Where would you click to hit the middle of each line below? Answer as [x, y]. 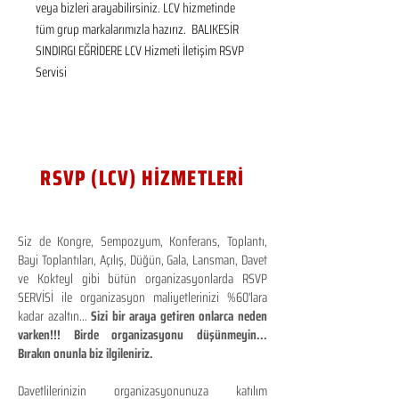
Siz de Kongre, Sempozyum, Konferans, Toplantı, [142, 241]
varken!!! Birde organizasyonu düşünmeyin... [142, 335]
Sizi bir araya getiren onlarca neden [179, 316]
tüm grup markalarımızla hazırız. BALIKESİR [137, 29]
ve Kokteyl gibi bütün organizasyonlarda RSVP [142, 279]
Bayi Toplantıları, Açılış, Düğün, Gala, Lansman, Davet [142, 260]
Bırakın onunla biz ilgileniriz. [85, 354]
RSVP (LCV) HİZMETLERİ [142, 178]
